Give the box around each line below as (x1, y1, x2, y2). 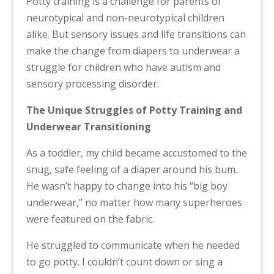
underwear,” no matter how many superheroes (26, 196, 242, 209)
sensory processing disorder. (26, 77, 159, 91)
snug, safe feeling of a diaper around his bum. (26, 163, 237, 176)
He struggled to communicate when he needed (26, 239, 240, 252)
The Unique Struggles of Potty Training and (26, 103, 242, 117)
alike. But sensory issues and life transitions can (26, 28, 246, 41)
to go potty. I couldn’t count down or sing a (26, 255, 223, 268)
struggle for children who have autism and (26, 61, 221, 74)
